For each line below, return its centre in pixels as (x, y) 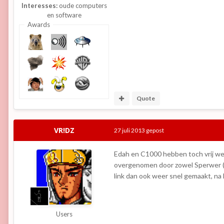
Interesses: (39, 5)
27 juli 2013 (129, 130)
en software (64, 15)
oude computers (82, 5)
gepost (154, 130)
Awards (38, 24)
